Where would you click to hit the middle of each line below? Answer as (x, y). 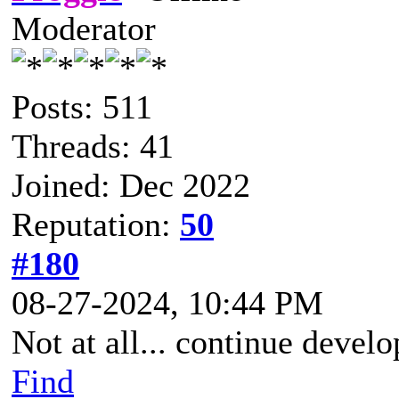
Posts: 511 (82, 107)
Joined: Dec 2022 (131, 186)
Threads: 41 (93, 147)
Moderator (84, 29)
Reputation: (96, 225)
